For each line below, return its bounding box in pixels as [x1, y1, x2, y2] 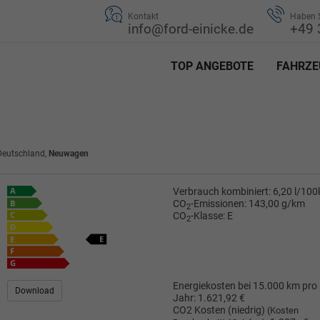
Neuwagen [49, 149, 89, 159]
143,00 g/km [248, 198, 305, 210]
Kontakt [128, 11, 159, 21]
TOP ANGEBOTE [171, 59, 254, 73]
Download [15, 285, 55, 296]
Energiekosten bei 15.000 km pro [172, 279, 317, 292]
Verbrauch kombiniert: [172, 186, 271, 198]
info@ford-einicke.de [128, 21, 254, 37]
